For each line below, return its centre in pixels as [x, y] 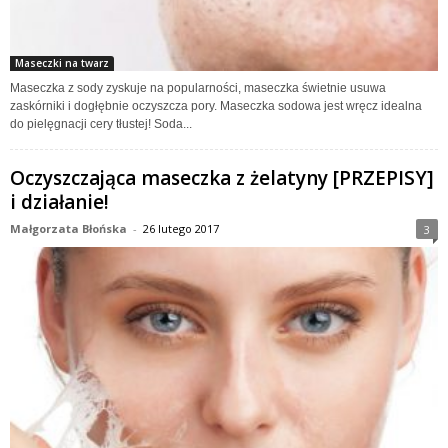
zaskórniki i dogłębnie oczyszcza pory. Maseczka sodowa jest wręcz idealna [216, 105]
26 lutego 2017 [181, 228]
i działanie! [59, 201]
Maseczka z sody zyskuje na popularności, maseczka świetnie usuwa [198, 87]
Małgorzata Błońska [68, 228]
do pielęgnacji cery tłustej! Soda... [101, 123]
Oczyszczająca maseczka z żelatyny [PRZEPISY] [222, 177]
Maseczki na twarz [62, 62]
